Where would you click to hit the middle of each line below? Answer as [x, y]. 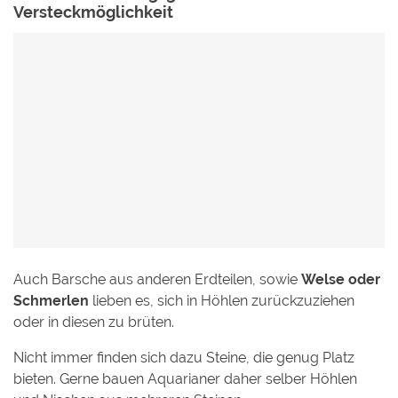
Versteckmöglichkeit [93, 12]
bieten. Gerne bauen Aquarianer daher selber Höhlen [185, 379]
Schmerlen [51, 301]
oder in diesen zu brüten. [94, 322]
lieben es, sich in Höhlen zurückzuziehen [222, 301]
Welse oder [341, 280]
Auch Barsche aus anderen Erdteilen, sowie [157, 280]
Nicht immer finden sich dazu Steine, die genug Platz [184, 358]
